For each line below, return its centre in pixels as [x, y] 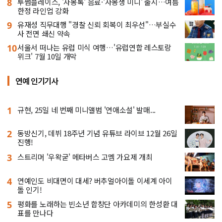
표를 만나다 [35, 213]
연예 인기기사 [37, 81]
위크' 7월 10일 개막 [47, 56]
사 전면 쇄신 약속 [44, 33]
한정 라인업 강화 [43, 10]
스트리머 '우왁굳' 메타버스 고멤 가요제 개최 [85, 157]
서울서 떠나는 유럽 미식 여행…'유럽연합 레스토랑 [94, 47]
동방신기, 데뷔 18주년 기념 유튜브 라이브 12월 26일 [97, 133]
